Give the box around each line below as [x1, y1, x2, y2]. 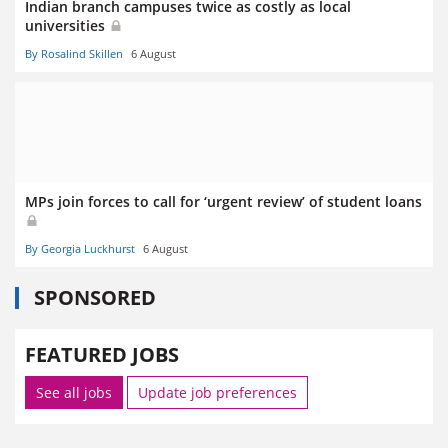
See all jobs [36, 383, 112, 403]
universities [25, 15, 109, 35]
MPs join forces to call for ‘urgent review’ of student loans [25, 191, 422, 211]
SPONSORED [34, 284, 156, 312]
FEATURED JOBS [25, 341, 179, 369]
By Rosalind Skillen [25, 45, 123, 61]
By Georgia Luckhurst [25, 241, 135, 257]
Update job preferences [138, 383, 297, 403]
